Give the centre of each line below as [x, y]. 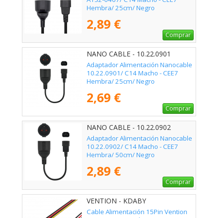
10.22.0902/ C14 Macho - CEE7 [132, 147]
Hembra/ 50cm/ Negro [121, 155]
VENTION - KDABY [116, 201]
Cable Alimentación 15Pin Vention [137, 212]
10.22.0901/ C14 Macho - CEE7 [132, 73]
